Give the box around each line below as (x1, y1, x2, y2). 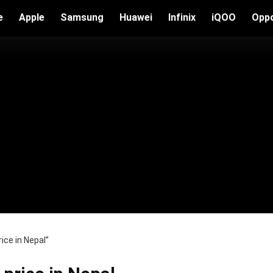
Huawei (119, 12, 152, 23)
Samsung (60, 12, 104, 23)
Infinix (168, 12, 196, 23)
